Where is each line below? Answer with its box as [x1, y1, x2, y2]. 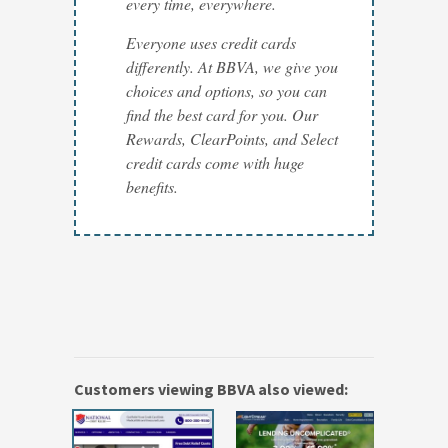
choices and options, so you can [126, 80, 327, 102]
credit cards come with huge [126, 152, 304, 174]
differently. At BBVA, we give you [126, 56, 338, 78]
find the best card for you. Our [126, 104, 318, 126]
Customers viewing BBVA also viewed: [74, 379, 348, 400]
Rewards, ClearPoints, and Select [126, 128, 338, 150]
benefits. [126, 176, 178, 198]
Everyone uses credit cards [126, 32, 296, 54]
